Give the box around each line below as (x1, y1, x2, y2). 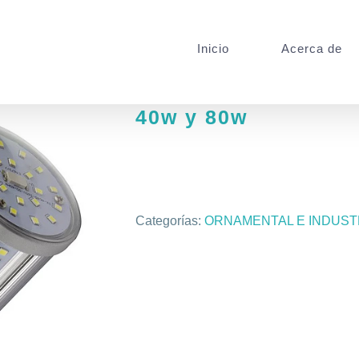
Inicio (197, 41, 230, 55)
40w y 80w (135, 106, 248, 128)
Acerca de (281, 41, 343, 55)
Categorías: (135, 214, 204, 228)
